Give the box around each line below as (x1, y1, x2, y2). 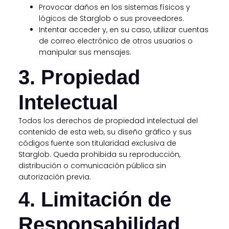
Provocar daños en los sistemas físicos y (38, 2, 190, 12)
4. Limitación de (18, 188, 171, 211)
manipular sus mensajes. (38, 47, 131, 57)
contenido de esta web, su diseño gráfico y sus (18, 126, 192, 137)
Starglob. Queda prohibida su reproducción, (18, 149, 180, 159)
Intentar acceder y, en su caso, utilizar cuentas (38, 24, 209, 35)
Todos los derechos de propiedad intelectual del (18, 115, 198, 126)
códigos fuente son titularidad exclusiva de (18, 138, 176, 148)
